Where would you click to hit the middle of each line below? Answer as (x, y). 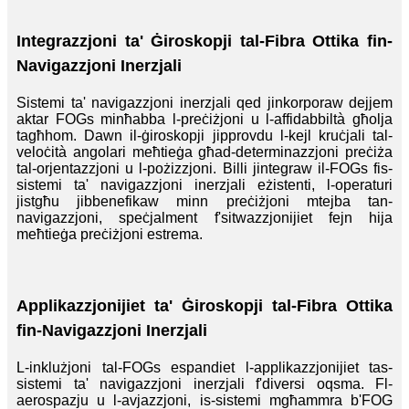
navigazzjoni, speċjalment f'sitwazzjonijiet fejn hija (204, 218)
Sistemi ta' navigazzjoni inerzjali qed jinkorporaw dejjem (204, 103)
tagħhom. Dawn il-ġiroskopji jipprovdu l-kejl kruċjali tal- (204, 136)
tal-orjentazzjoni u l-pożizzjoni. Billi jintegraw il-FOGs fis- (204, 169)
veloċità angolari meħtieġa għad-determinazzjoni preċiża (204, 152)
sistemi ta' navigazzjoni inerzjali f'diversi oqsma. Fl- (204, 384)
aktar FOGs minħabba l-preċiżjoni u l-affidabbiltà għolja (204, 120)
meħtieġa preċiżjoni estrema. (110, 235)
